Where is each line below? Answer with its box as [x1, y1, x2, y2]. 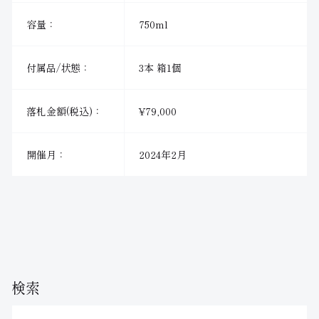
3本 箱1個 [139, 61, 182, 75]
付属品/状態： [26, 61, 90, 75]
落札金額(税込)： [26, 104, 103, 119]
